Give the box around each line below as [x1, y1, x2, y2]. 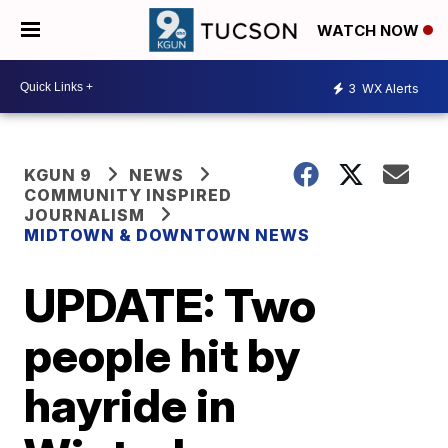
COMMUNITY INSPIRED [24, 185, 233, 205]
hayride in [24, 377, 237, 433]
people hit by [24, 327, 301, 383]
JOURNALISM [24, 205, 146, 225]
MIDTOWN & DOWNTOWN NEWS [24, 225, 311, 245]
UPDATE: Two [24, 277, 317, 333]
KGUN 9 [24, 165, 93, 185]
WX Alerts [359, 80, 419, 96]
